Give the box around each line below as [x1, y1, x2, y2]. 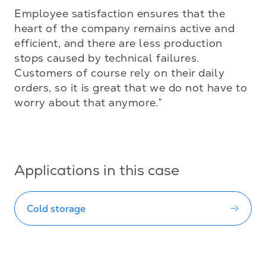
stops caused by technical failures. [14, 52, 199, 64]
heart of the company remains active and [14, 22, 235, 34]
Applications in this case [14, 165, 179, 179]
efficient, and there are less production [14, 37, 223, 49]
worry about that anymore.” [14, 96, 163, 109]
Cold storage [27, 202, 85, 214]
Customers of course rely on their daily [14, 66, 225, 79]
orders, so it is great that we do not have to [14, 81, 248, 94]
